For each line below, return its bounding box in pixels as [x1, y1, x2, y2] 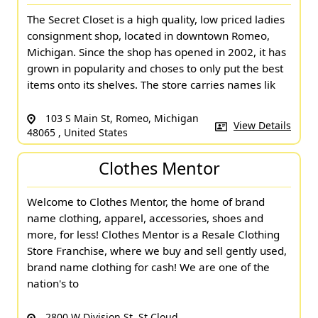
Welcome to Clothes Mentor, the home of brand [27, 194, 265, 209]
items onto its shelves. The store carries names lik [27, 77, 275, 92]
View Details [234, 118, 291, 132]
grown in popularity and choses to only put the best [27, 60, 283, 75]
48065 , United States [27, 125, 128, 139]
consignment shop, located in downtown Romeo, [27, 28, 270, 43]
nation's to [27, 276, 79, 291]
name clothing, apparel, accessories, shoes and [27, 211, 263, 226]
